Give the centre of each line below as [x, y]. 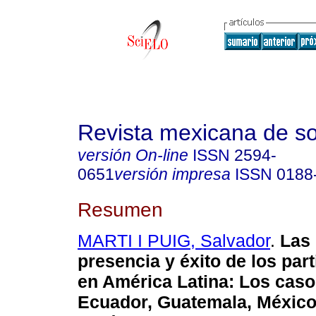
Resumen [120, 209]
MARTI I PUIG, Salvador [174, 241]
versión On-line [133, 155]
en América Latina [153, 282]
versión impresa [172, 174]
